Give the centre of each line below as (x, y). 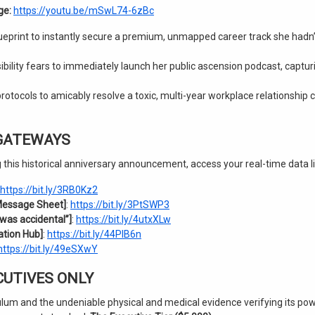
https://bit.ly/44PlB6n (94, 234)
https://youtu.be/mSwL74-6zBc (84, 11)
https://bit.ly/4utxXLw (123, 219)
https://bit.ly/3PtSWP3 (120, 205)
